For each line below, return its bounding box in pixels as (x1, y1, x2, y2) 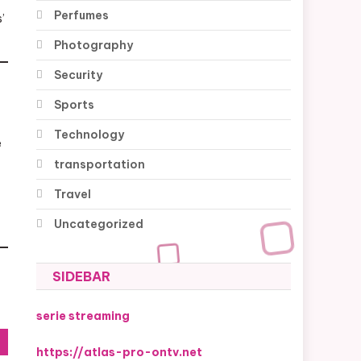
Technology (54, 127, 125, 143)
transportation (54, 157, 146, 172)
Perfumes (54, 8, 110, 23)
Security (54, 68, 103, 83)
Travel (54, 187, 92, 202)
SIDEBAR (52, 268, 111, 285)
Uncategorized (54, 217, 144, 232)
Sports (54, 98, 95, 113)
